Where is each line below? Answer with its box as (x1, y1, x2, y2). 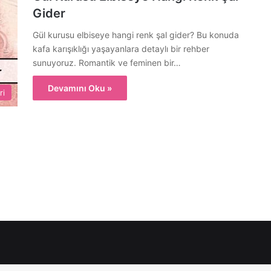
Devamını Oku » (48, 83, 112, 93)
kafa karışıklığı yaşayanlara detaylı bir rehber (33, 44, 209, 54)
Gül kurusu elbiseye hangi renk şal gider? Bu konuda (33, 30, 239, 40)
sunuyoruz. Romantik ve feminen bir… (33, 57, 181, 68)
